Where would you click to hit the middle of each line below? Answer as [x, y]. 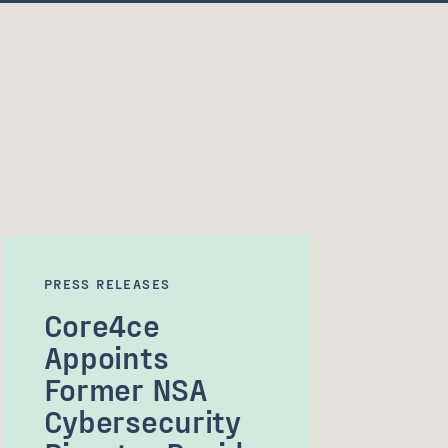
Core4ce [101, 324]
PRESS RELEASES [107, 283]
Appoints [106, 356]
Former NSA [125, 388]
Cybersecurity [142, 420]
